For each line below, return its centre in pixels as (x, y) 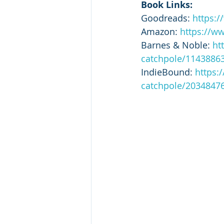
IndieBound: (168, 72)
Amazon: (160, 32)
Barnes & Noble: (177, 45)
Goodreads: (167, 18)
